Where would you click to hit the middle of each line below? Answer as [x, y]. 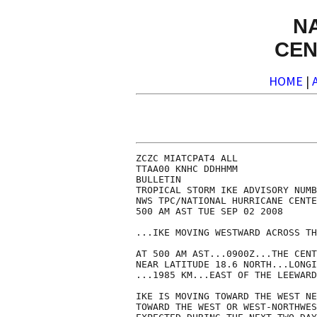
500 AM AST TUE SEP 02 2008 [209, 212]
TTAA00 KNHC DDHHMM [187, 169]
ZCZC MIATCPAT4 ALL [187, 158]
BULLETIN [158, 180]
